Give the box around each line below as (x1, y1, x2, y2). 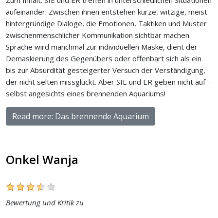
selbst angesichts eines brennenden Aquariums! (6, 88, 165, 98)
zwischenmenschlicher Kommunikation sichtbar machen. (6, 30, 191, 40)
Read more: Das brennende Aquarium (12, 110, 149, 122)
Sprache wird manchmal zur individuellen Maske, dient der (6, 41, 198, 52)
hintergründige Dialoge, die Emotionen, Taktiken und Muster (6, 18, 207, 28)
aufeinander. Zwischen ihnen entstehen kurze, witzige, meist (6, 6, 207, 17)
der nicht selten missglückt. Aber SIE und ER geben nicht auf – (6, 76, 211, 87)
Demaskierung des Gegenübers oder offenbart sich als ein (6, 53, 201, 63)
